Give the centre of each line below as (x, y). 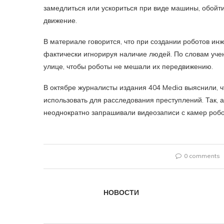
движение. (60, 20)
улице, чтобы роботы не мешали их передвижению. (128, 66)
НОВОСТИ (121, 192)
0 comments (202, 156)
